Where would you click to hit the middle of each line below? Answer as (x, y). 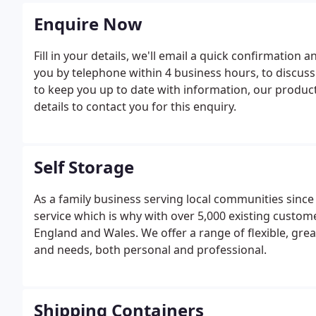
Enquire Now (88, 24)
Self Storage (84, 167)
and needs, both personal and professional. (150, 250)
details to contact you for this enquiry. (135, 107)
